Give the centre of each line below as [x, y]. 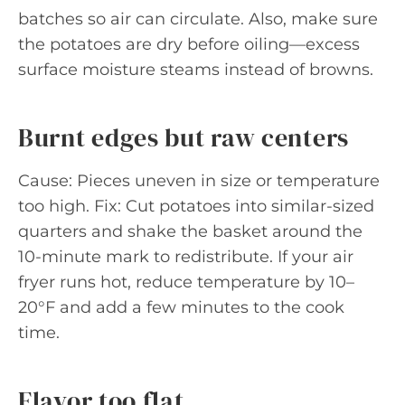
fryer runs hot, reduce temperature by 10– [186, 282]
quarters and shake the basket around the [190, 231]
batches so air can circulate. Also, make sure [198, 19]
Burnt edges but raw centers [184, 137]
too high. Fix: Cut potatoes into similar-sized [196, 206]
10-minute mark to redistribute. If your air [186, 257]
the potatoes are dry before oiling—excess [189, 44]
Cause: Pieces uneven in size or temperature [199, 181]
